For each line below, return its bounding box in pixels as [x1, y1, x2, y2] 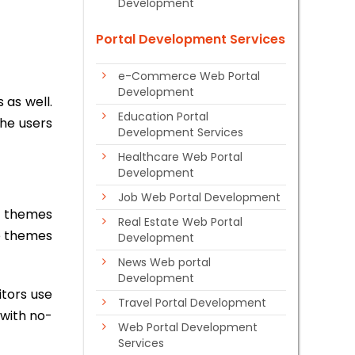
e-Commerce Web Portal [118, 68, 260, 84]
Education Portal [118, 109, 208, 124]
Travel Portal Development [118, 295, 266, 311]
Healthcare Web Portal [118, 149, 242, 165]
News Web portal [118, 254, 211, 270]
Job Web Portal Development [118, 189, 281, 205]
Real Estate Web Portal [118, 214, 242, 230]
